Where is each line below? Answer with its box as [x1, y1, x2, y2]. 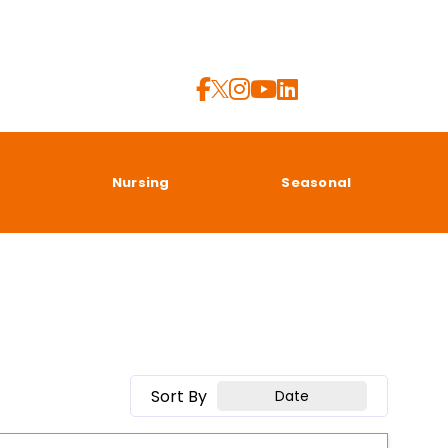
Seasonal [281, 172, 352, 192]
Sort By [151, 384, 207, 408]
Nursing [111, 172, 170, 192]
